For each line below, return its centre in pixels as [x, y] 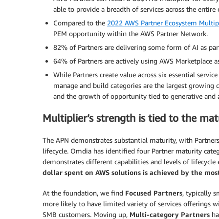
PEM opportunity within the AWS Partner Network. [131, 33]
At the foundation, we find [84, 193]
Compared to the [80, 22]
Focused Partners [154, 193]
